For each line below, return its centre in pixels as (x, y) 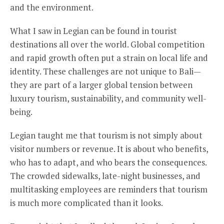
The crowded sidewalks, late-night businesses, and (105, 176)
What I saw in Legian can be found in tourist (93, 31)
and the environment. (52, 7)
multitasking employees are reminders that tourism (109, 189)
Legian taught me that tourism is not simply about (106, 135)
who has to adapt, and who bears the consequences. (108, 162)
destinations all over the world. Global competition (107, 44)
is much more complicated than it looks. (86, 203)
